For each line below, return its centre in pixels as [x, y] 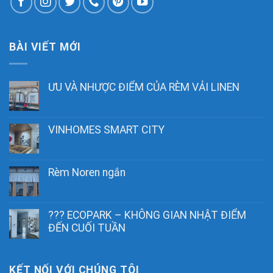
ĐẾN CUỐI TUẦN [87, 228]
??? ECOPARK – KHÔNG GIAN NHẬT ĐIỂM [147, 215]
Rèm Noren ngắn [87, 173]
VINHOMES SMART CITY [106, 130]
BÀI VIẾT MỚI [45, 47]
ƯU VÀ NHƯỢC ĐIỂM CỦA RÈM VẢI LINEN [144, 87]
